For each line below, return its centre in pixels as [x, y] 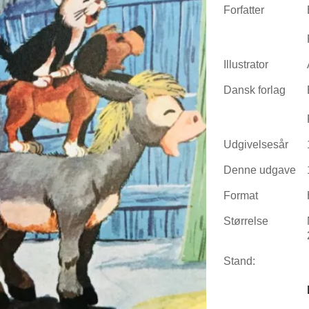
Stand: [239, 260]
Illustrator [246, 64]
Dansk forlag [255, 89]
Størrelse [246, 220]
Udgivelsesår [256, 144]
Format [241, 195]
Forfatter [244, 9]
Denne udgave [260, 169]
